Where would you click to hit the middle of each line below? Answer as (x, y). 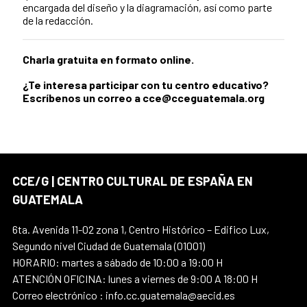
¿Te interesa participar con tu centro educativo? (146, 84)
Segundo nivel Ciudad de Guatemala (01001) (109, 245)
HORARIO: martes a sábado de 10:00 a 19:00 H (118, 262)
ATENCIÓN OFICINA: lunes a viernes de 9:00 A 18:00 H (135, 278)
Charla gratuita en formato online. (108, 59)
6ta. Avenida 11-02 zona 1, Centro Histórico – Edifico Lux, (141, 229)
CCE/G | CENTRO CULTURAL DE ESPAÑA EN (133, 181)
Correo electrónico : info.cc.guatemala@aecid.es (124, 295)
